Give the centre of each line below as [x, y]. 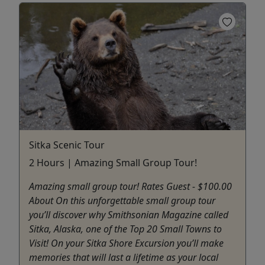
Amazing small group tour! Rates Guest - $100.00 [130, 187]
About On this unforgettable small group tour [122, 201]
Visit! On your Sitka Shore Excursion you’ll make [126, 243]
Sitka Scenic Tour [67, 145]
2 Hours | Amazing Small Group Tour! [113, 163]
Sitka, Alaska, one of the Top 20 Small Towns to [125, 229]
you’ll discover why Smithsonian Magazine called [129, 215]
